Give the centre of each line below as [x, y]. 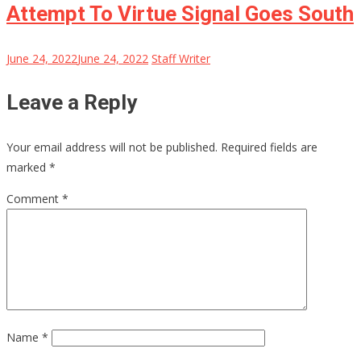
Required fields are [269, 147]
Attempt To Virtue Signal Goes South [180, 14]
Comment [34, 199]
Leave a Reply [72, 103]
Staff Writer [181, 59]
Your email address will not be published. [112, 147]
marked [28, 168]
